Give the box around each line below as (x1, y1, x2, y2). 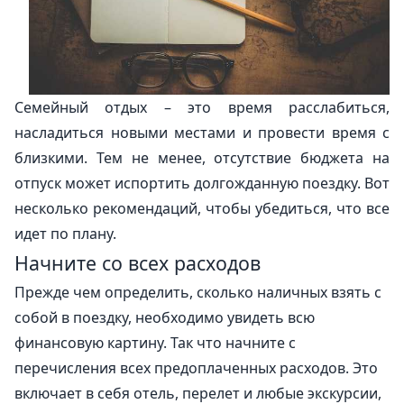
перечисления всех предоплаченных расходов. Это (14, 357, 378, 378)
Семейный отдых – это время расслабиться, (14, 96, 390, 117)
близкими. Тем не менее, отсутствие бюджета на (14, 147, 390, 168)
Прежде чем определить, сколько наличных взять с (14, 281, 381, 302)
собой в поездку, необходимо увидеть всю (14, 307, 315, 327)
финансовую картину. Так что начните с (14, 332, 296, 353)
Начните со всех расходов (14, 249, 261, 276)
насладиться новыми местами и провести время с (14, 122, 390, 142)
